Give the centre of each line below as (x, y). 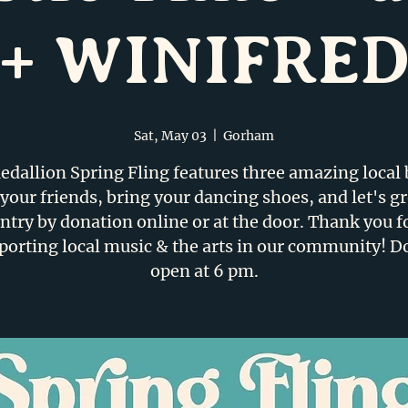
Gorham (249, 136)
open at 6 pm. (204, 271)
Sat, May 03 (170, 136)
